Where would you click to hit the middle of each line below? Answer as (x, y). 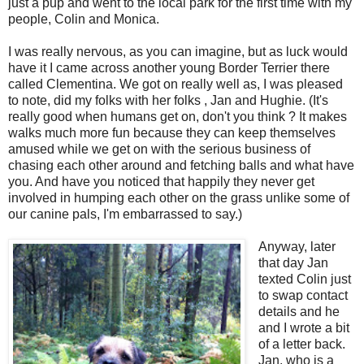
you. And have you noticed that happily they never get (161, 181)
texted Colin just (304, 279)
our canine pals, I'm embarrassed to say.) (125, 214)
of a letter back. (301, 344)
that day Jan (293, 262)
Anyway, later (297, 246)
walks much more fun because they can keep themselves (172, 132)
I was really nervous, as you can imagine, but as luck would (178, 51)
